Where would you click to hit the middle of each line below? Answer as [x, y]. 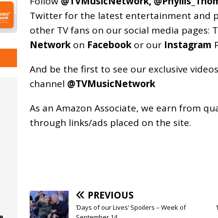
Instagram [188, 45]
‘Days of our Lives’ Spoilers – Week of [131, 208]
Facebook [109, 45]
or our [147, 45]
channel [48, 84]
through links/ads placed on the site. [110, 123]
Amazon [74, 108]
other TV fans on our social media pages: [121, 30]
